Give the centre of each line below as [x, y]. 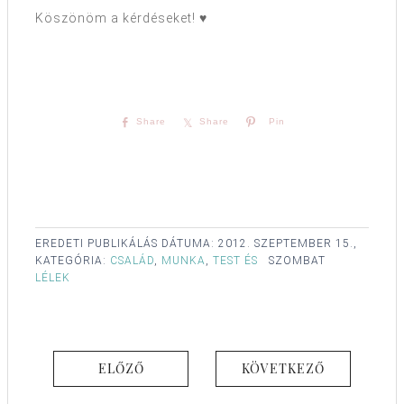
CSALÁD [132, 261]
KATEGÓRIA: [73, 261]
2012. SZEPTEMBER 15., [288, 244]
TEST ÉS [235, 261]
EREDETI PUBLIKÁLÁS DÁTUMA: [127, 244]
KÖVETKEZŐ [283, 369]
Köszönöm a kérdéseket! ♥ [121, 18]
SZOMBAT [297, 261]
